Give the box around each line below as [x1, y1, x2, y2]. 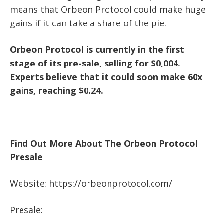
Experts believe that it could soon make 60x [10, 71, 202, 83]
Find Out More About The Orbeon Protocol [10, 137, 197, 150]
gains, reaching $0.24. [10, 85, 103, 97]
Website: [10, 177, 49, 190]
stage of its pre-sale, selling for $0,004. [10, 57, 180, 69]
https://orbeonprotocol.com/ [49, 177, 172, 190]
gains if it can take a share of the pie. [10, 17, 166, 29]
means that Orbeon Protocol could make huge [10, 3, 206, 16]
